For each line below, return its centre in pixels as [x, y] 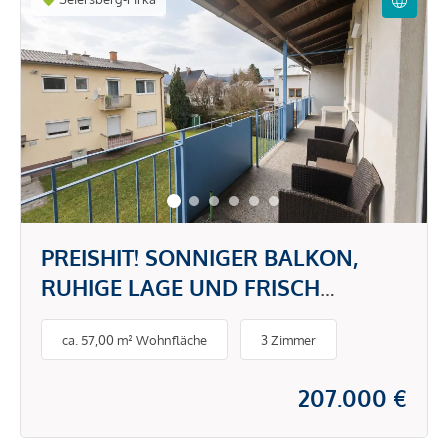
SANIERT [86, 317]
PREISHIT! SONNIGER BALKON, [199, 257]
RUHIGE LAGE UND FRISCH [180, 287]
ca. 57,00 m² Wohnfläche [134, 339]
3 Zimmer [288, 339]
